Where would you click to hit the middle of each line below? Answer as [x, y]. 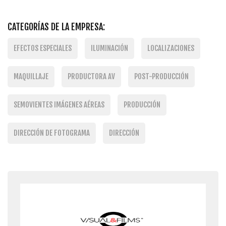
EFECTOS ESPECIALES [43, 48]
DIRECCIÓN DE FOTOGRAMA [52, 133]
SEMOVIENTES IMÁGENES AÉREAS [59, 105]
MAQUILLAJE [31, 76]
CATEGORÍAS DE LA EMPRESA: [56, 27]
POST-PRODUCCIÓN [161, 76]
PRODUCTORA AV [91, 76]
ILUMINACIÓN [109, 48]
